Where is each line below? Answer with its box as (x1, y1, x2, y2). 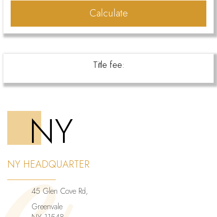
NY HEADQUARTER (7, 157, 90, 171)
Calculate (89, 6, 128, 20)
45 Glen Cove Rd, (31, 186, 88, 197)
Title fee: (93, 59, 124, 71)
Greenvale (31, 201, 62, 212)
